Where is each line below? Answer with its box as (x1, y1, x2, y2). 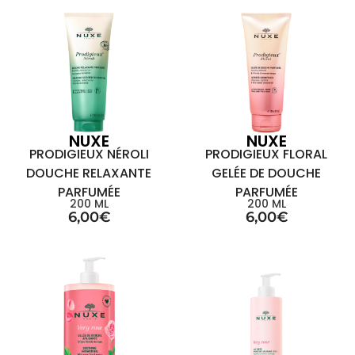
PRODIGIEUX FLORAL (205, 145, 327, 163)
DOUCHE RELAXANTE (26, 164, 151, 182)
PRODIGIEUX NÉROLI (29, 145, 149, 163)
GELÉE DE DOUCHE (212, 164, 321, 182)
